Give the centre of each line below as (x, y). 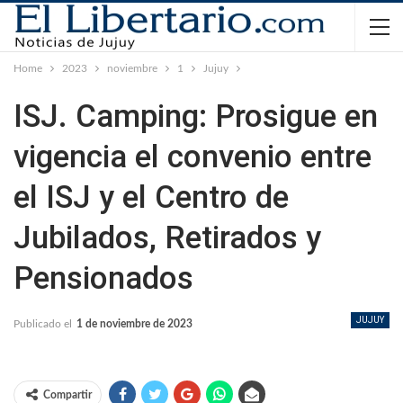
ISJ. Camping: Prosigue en (196, 116)
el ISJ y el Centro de (151, 197)
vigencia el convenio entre (193, 157)
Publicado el (44, 324)
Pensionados (103, 278)
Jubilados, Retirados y (167, 238)
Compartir (67, 395)
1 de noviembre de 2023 (134, 324)
